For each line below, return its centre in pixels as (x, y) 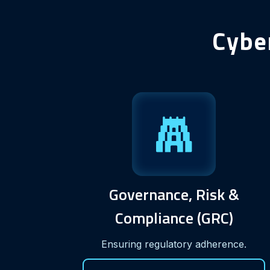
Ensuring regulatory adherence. (174, 244)
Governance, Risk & (174, 194)
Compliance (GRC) (174, 218)
